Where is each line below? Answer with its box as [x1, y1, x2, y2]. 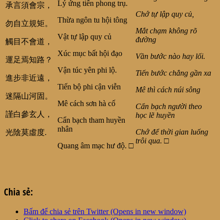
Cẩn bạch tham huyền [57, 116, 125, 125]
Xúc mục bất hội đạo [57, 49, 128, 58]
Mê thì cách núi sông [136, 85, 200, 94]
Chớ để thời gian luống [136, 128, 208, 137]
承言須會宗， [5, 1, 53, 10]
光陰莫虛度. [5, 128, 47, 137]
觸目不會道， [5, 37, 53, 46]
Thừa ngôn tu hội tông [57, 16, 129, 25]
